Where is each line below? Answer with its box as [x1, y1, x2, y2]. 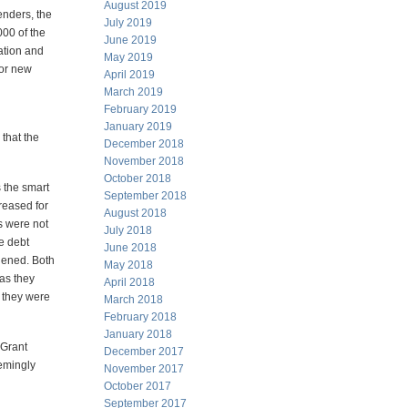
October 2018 [104, 172, 171, 185]
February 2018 [104, 311, 177, 323]
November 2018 [104, 155, 184, 168]
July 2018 [104, 224, 152, 237]
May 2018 [104, 259, 153, 271]
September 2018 [104, 189, 187, 202]
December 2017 [104, 345, 184, 358]
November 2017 [104, 362, 184, 375]
